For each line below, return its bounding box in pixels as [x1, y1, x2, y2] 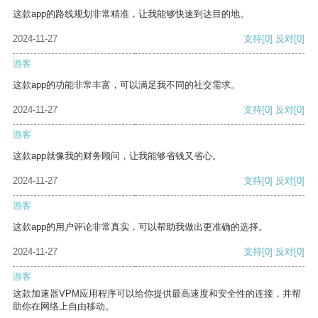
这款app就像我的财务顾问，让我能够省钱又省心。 [13, 150, 221, 162]
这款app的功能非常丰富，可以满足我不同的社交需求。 [13, 79, 240, 91]
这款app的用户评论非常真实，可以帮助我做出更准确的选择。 [13, 221, 268, 233]
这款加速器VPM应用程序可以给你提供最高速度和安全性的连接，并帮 [13, 288, 301, 300]
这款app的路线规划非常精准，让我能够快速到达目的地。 [13, 9, 249, 20]
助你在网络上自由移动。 [13, 301, 114, 312]
